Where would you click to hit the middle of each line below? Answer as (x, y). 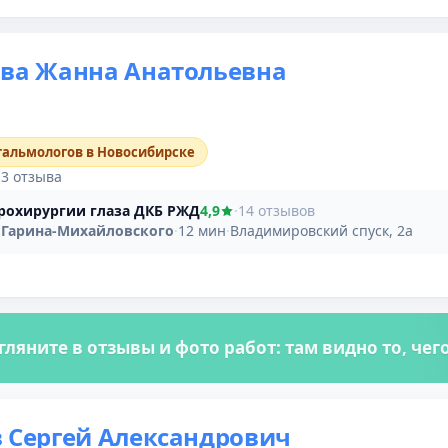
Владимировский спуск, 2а (321, 230)
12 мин (202, 230)
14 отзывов (276, 210)
